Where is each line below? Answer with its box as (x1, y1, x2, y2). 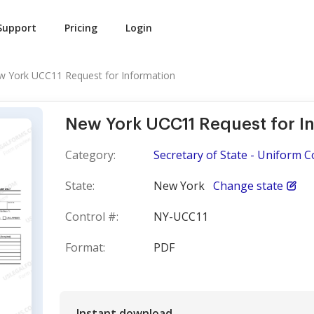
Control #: (65, 209, 118, 224)
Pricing (64, 21, 97, 34)
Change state (213, 178, 283, 193)
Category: (65, 147, 116, 163)
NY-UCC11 (153, 209, 208, 224)
